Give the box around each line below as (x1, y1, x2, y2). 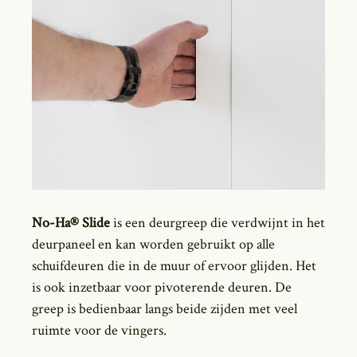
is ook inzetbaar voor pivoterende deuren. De (32, 278, 292, 296)
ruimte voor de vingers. (32, 321, 167, 339)
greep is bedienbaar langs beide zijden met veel (32, 300, 297, 318)
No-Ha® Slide (32, 214, 110, 232)
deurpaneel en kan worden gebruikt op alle (32, 235, 275, 253)
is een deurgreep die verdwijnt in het (110, 214, 325, 232)
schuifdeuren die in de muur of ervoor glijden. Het (32, 257, 316, 275)
